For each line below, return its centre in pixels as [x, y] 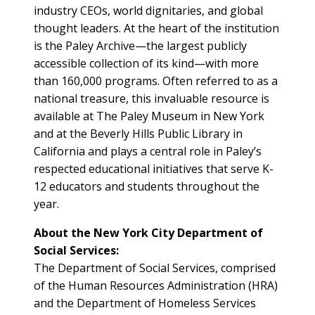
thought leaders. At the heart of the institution [156, 28]
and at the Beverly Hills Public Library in [138, 133]
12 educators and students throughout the [147, 186]
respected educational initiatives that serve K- [154, 168]
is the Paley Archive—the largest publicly [140, 45]
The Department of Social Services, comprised [155, 268]
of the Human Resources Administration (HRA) [156, 285]
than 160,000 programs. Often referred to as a [156, 81]
